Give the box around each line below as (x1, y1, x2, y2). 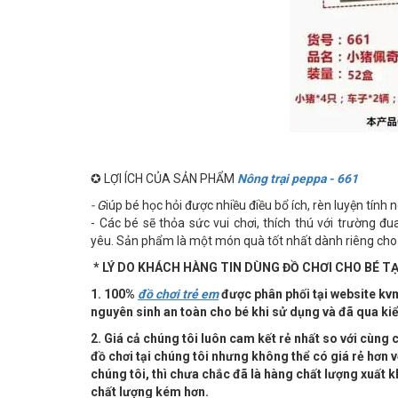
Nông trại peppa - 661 (237, 171, 358, 187)
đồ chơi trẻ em (138, 287, 219, 302)
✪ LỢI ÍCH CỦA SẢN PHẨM (91, 171, 237, 187)
